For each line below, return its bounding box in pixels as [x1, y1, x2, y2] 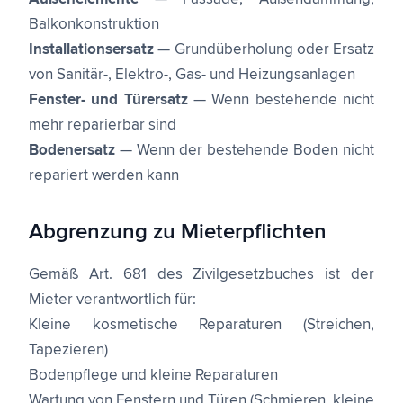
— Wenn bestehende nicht [187, 93, 375, 108]
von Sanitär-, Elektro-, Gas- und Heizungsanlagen [29, 67, 355, 83]
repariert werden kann [29, 168, 179, 184]
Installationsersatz [29, 42, 154, 58]
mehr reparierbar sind [29, 118, 176, 133]
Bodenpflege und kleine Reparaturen [29, 368, 278, 383]
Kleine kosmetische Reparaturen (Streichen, [29, 318, 374, 333]
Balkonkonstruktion [29, 17, 159, 32]
